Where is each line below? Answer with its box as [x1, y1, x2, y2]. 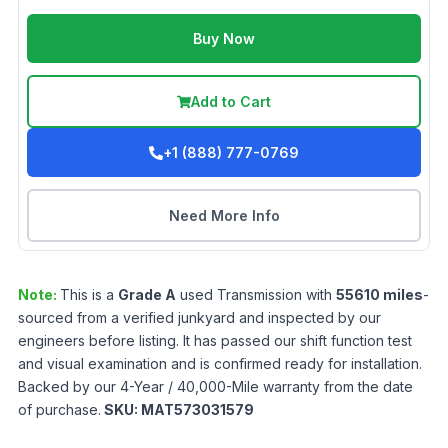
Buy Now [193, 30, 255, 48]
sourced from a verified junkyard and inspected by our [18, 309, 381, 327]
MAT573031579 [141, 401, 254, 419]
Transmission [217, 286, 302, 304]
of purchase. [18, 401, 101, 419]
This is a [60, 286, 118, 304]
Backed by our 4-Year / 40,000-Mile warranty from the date [18, 378, 413, 396]
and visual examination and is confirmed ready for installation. [18, 355, 422, 373]
